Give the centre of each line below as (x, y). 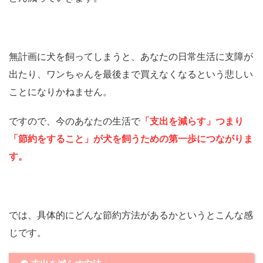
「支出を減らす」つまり (192, 121)
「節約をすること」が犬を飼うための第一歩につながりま (131, 139)
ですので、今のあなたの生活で (75, 121)
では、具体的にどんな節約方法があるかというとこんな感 (131, 215)
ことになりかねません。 (60, 92)
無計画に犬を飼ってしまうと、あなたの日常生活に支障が (131, 57)
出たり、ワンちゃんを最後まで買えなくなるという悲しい (131, 74)
